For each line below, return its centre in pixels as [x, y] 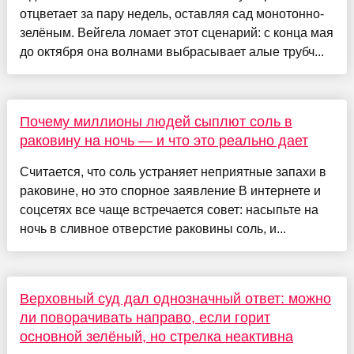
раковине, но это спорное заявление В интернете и [170, 190]
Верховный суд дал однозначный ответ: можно [175, 298]
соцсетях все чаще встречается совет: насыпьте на [169, 209]
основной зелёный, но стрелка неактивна [156, 336]
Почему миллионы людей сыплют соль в [156, 121]
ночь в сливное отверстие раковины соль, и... [153, 228]
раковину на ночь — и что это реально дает [164, 140]
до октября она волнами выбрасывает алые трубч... [171, 51]
